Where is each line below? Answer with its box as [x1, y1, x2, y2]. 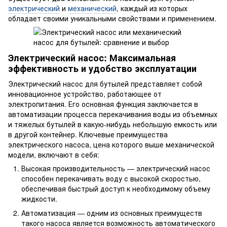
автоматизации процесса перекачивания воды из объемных [8, 108, 217, 119]
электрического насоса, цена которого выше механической [8, 139, 214, 149]
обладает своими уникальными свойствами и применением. [8, 13, 216, 24]
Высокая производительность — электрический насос [21, 163, 210, 173]
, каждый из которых [117, 3, 187, 14]
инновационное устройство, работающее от [8, 88, 162, 99]
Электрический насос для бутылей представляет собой [8, 78, 202, 89]
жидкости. [21, 193, 57, 204]
